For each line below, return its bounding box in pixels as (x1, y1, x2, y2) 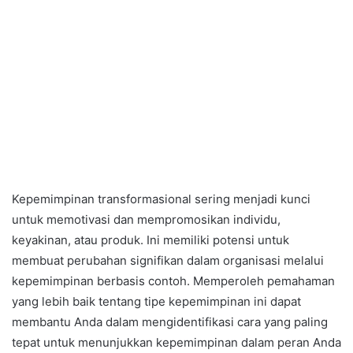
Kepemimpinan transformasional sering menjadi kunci (12, 191, 310, 207)
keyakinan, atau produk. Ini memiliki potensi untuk (12, 232, 289, 248)
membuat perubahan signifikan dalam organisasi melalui (12, 253, 324, 269)
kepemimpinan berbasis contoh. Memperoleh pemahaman (12, 273, 335, 289)
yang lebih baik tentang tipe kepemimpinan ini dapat (12, 294, 301, 310)
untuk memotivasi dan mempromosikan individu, (12, 212, 281, 228)
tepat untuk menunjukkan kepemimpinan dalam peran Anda (12, 335, 341, 351)
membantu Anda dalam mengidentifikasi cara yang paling (12, 314, 328, 330)
